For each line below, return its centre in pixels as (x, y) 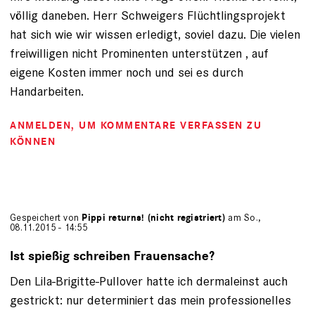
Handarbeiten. (47, 91)
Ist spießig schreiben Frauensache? (112, 257)
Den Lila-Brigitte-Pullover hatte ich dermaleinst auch (149, 281)
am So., (243, 218)
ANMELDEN (40, 126)
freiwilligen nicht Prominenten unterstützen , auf (139, 53)
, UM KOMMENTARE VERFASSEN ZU (166, 126)
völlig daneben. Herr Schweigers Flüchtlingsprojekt (148, 15)
